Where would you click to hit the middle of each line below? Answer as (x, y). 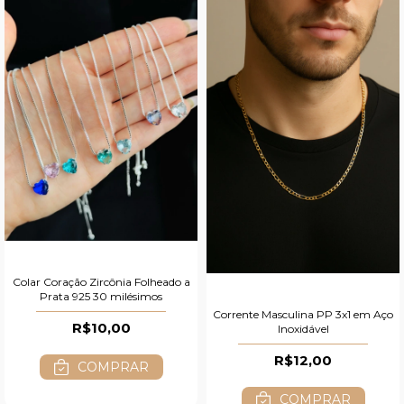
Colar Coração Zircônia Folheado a (101, 282)
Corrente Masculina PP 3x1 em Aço (303, 315)
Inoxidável (303, 329)
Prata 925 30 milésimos (101, 297)
